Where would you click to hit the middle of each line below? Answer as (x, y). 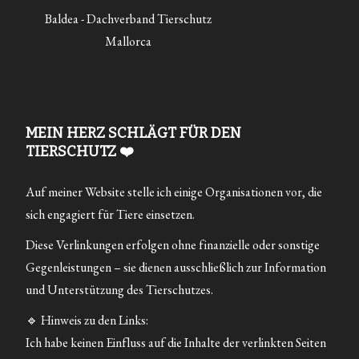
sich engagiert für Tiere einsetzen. (111, 214)
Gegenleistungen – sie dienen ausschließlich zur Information (176, 267)
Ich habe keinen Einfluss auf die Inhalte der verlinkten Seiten (176, 342)
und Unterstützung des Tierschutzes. (120, 289)
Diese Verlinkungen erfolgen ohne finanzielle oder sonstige (173, 244)
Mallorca (128, 41)
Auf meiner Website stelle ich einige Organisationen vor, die (174, 192)
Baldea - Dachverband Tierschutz (128, 18)
